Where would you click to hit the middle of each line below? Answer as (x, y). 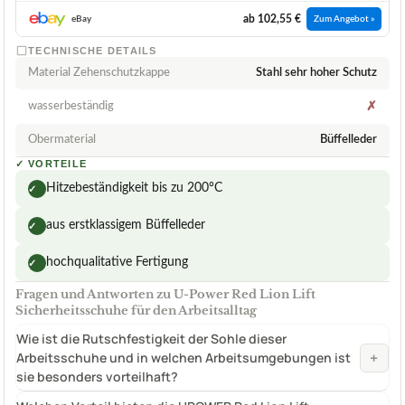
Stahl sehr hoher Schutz (316, 73)
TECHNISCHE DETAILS (93, 51)
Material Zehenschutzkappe (99, 73)
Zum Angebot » (344, 19)
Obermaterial (62, 140)
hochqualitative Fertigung (117, 263)
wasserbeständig (71, 107)
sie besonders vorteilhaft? (97, 377)
